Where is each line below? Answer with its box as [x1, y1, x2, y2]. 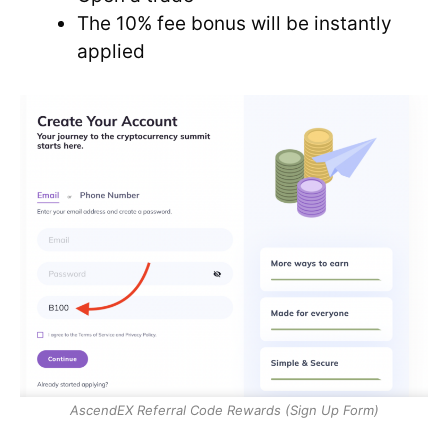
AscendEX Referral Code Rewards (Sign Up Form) [69, 401, 379, 418]
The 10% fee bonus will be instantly [77, 12, 392, 36]
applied [77, 40, 145, 64]
